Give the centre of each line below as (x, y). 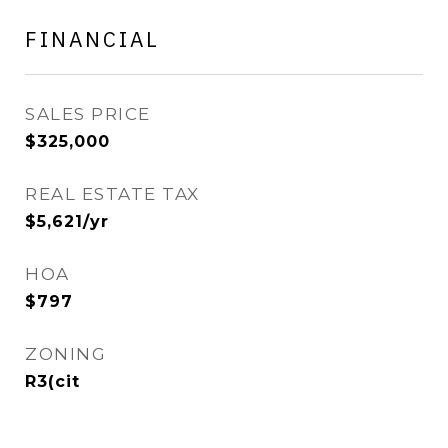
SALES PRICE (88, 114)
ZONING (65, 354)
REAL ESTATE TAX (112, 194)
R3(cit (52, 381)
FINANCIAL (92, 39)
